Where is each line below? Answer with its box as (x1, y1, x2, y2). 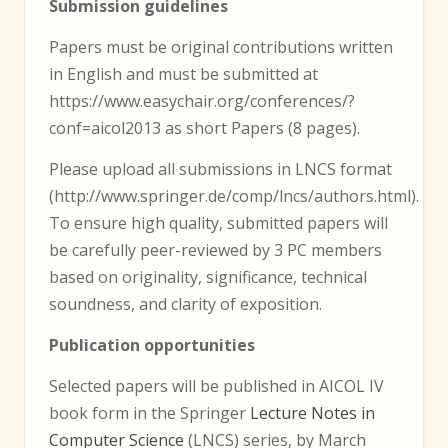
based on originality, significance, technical (49, 265, 367, 288)
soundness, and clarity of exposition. (49, 292, 322, 315)
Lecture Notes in (250, 401, 375, 424)
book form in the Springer (49, 401, 250, 424)
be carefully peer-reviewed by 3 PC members (49, 238, 382, 261)
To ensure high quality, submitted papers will (49, 211, 388, 234)
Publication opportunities (49, 333, 255, 356)
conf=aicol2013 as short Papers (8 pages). (49, 116, 360, 139)
